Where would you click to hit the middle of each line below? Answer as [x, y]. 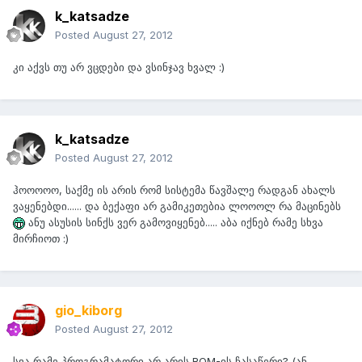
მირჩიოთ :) [41, 239]
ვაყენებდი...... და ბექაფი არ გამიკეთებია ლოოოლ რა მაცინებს [177, 206]
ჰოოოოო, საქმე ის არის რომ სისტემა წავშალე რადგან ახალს [174, 190]
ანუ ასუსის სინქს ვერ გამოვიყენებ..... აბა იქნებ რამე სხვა [174, 223]
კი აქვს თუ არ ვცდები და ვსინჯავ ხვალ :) [119, 67]
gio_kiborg [88, 311]
